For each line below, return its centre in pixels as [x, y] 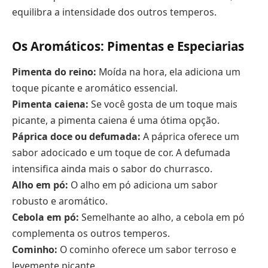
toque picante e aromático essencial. [95, 88]
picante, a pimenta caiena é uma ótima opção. [116, 121]
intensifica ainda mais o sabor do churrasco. [112, 169]
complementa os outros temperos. [91, 234]
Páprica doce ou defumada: [76, 137]
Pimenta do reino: [54, 72]
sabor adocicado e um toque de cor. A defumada [121, 153]
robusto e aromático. [60, 201]
